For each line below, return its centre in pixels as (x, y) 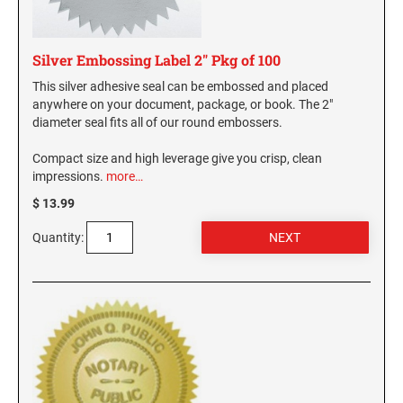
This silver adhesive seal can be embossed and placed (180, 87)
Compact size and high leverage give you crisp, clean (177, 159)
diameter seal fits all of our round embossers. (157, 123)
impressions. (69, 177)
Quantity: (58, 238)
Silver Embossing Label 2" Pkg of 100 (157, 60)
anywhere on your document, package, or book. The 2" (183, 105)
